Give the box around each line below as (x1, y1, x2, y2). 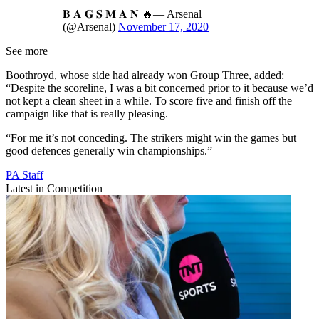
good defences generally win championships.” (6, 145, 212, 157)
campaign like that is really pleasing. (6, 108, 168, 120)
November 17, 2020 (118, 21, 209, 33)
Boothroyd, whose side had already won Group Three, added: (6, 69, 284, 82)
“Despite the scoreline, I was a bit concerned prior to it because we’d (6, 82, 313, 95)
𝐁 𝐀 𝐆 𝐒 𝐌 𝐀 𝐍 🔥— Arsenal (63, 8, 202, 21)
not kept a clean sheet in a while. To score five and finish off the (6, 95, 292, 108)
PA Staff (6, 169, 43, 182)
